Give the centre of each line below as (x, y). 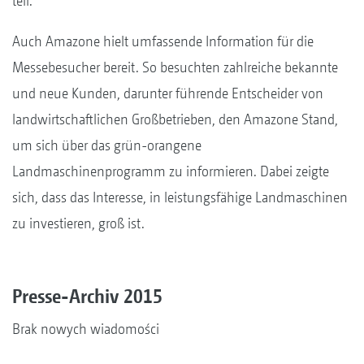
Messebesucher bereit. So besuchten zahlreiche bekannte (175, 67)
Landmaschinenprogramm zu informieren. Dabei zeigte (171, 171)
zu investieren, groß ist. (78, 223)
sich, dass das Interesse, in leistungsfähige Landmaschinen (180, 197)
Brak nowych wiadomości (86, 328)
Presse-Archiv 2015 (87, 295)
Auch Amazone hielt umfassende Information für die (163, 41)
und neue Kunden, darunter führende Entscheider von (168, 93)
